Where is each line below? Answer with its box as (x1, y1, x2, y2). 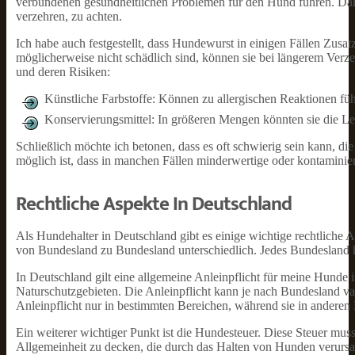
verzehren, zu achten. (16, 10, 122, 23)
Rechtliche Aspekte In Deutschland (16, 188, 292, 220)
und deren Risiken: (16, 65, 110, 78)
